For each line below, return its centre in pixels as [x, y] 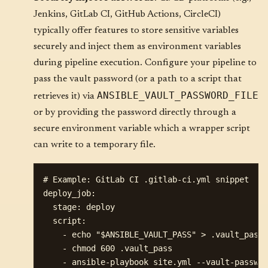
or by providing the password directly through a [135, 112]
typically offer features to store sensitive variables [136, 30]
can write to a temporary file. [95, 144]
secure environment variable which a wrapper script [142, 128]
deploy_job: [69, 194]
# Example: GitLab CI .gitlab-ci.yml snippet [146, 180]
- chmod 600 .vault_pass [108, 249]
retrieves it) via [65, 96]
